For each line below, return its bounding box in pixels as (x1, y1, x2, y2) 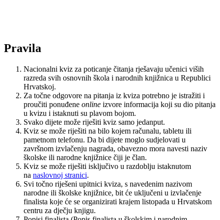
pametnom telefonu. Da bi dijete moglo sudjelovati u (24, 135, 186, 144)
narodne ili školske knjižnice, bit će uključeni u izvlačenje (24, 188, 201, 197)
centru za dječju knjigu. (24, 206, 96, 215)
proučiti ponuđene (24, 100, 82, 109)
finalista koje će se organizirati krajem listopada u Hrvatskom (24, 197, 212, 206)
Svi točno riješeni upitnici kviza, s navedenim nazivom (24, 179, 192, 188)
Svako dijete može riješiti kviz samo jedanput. (24, 117, 165, 126)
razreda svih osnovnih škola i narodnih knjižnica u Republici (24, 73, 211, 82)
